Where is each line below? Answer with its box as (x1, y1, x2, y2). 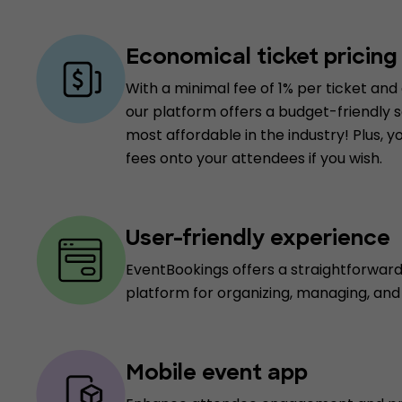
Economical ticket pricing (126, 48, 398, 69)
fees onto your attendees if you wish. (126, 148, 382, 169)
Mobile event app (126, 363, 308, 385)
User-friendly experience (126, 229, 390, 250)
